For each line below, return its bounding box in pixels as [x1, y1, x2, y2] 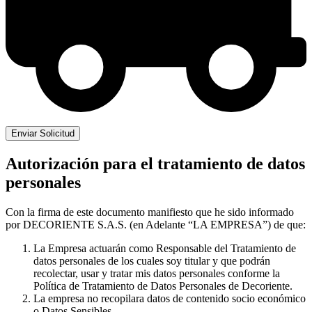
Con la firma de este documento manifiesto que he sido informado [6, 206, 294, 219]
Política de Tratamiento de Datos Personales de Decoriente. [33, 280, 292, 292]
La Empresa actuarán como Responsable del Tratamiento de [33, 242, 296, 255]
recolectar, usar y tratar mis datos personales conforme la [33, 267, 280, 280]
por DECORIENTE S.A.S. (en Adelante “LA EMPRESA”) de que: [6, 219, 306, 231]
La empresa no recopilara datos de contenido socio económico [33, 292, 306, 305]
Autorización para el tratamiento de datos [6, 155, 305, 173]
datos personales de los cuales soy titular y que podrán [33, 255, 270, 267]
